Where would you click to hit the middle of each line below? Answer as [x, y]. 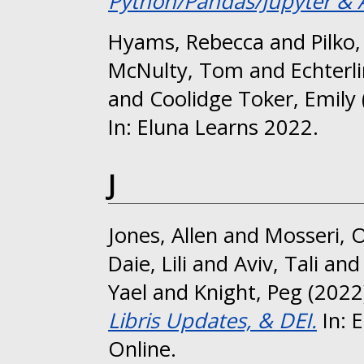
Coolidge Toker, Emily [253, 98]
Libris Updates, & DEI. [212, 321]
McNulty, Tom [176, 70]
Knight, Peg [248, 292]
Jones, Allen [163, 236]
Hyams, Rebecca [186, 41]
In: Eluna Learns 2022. [213, 127]
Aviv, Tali [276, 264]
